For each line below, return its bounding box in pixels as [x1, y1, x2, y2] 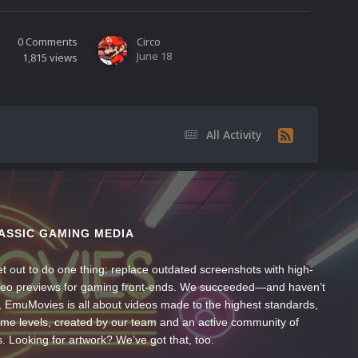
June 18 [137, 49, 172, 64]
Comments [26, 34, 78, 50]
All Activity [206, 126, 261, 142]
